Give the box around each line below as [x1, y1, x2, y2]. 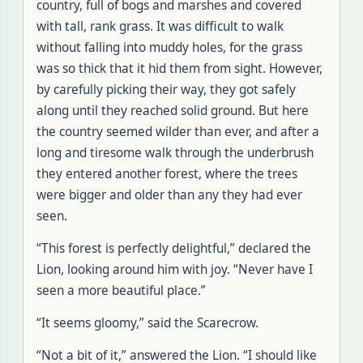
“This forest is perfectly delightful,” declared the [36, 240, 311, 257]
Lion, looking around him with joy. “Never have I [36, 261, 313, 278]
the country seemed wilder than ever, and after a [36, 123, 319, 140]
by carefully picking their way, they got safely [36, 81, 296, 98]
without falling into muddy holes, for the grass [36, 39, 302, 56]
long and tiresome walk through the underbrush [36, 144, 314, 161]
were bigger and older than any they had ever [36, 186, 302, 203]
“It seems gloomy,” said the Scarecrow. [36, 314, 258, 331]
